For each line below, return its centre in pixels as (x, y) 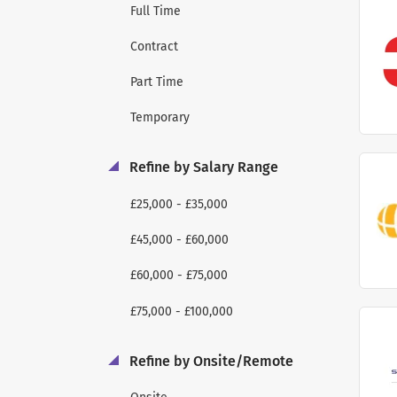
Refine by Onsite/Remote (210, 361)
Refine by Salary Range (202, 167)
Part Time (157, 82)
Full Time (156, 11)
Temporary (160, 118)
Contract (154, 46)
